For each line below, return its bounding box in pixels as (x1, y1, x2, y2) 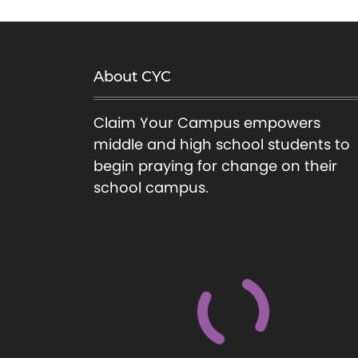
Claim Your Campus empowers (93, 113, 320, 133)
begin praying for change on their (93, 156, 337, 176)
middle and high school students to (93, 134, 350, 154)
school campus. (93, 177, 209, 197)
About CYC (93, 68, 171, 86)
